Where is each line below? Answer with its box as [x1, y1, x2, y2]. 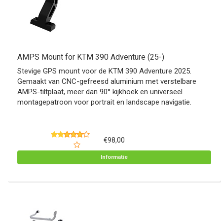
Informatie [101, 154, 128, 160]
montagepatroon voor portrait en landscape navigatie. [17, 98, 191, 107]
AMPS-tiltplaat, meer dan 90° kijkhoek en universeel [17, 87, 183, 96]
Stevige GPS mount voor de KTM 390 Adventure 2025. [17, 67, 191, 75]
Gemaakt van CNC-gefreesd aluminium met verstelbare [17, 77, 196, 86]
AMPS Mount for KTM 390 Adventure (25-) [17, 52, 164, 62]
